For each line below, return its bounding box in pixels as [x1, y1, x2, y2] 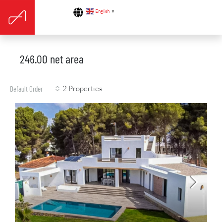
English [95, 8, 110, 15]
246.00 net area [20, 52, 84, 66]
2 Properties [62, 84, 102, 93]
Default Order [10, 84, 43, 93]
